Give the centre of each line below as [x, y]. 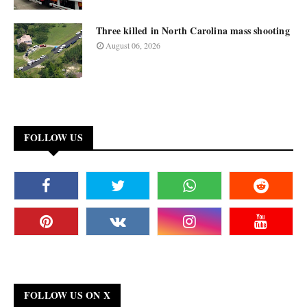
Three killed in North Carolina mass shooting [193, 30]
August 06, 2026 [133, 45]
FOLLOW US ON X [67, 295]
